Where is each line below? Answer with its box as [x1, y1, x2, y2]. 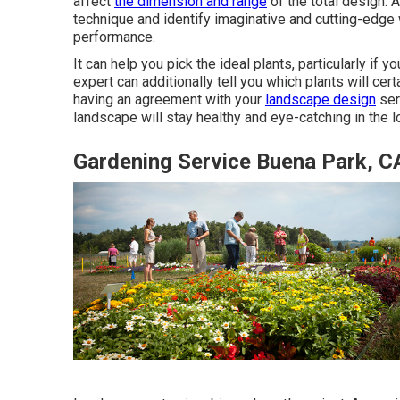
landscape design [265, 90, 376, 108]
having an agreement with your [73, 90, 265, 108]
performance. [73, 28, 155, 46]
